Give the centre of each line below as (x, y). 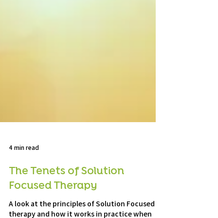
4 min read (24, 169)
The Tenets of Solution (66, 193)
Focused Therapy (53, 208)
